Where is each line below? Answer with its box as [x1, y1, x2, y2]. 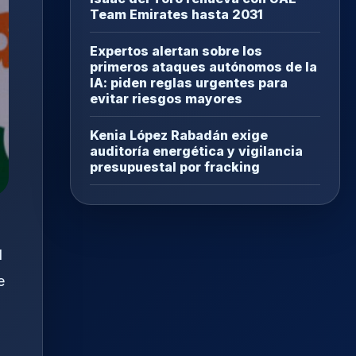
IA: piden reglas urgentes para [90, 75, 288, 91]
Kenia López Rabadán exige [90, 127, 268, 144]
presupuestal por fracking [90, 159, 260, 176]
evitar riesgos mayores [90, 91, 242, 107]
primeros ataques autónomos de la [90, 59, 317, 75]
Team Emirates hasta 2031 [90, 6, 263, 23]
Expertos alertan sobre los [90, 43, 262, 60]
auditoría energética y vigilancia [90, 143, 303, 160]
